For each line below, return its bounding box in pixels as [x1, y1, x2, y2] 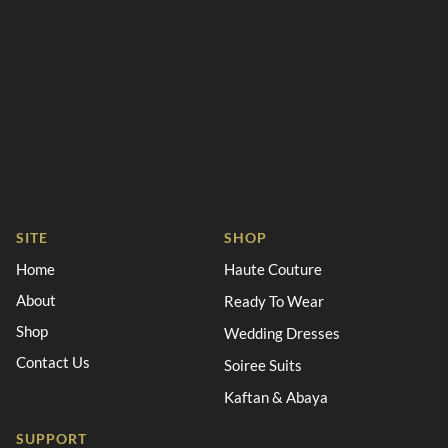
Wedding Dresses [224, 324, 340, 342]
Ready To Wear [224, 292, 324, 310]
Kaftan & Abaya [224, 388, 328, 406]
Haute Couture [224, 260, 322, 278]
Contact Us [16, 353, 90, 371]
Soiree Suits [224, 356, 302, 374]
